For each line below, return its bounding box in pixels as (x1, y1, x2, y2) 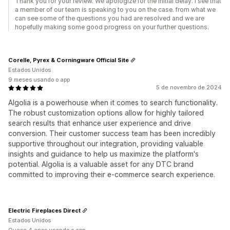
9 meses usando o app (8, 76, 70, 83)
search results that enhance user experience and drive (8, 119, 191, 127)
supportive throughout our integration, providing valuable (8, 139, 203, 148)
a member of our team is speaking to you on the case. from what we (15, 6, 216, 13)
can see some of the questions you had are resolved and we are (15, 14, 204, 22)
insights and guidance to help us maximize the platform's (8, 149, 199, 158)
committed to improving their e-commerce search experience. (8, 170, 215, 179)
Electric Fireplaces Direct (8, 206, 81, 214)
